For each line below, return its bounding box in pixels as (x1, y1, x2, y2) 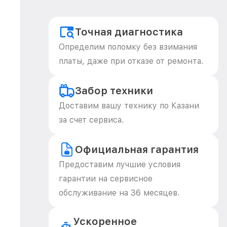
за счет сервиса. (59, 115, 124, 125)
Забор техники (75, 85, 153, 97)
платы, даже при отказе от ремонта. (59, 56, 203, 66)
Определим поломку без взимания (59, 42, 197, 52)
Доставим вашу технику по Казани (59, 101, 199, 110)
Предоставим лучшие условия (59, 160, 180, 169)
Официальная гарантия (75, 143, 199, 156)
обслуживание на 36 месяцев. (59, 188, 179, 198)
